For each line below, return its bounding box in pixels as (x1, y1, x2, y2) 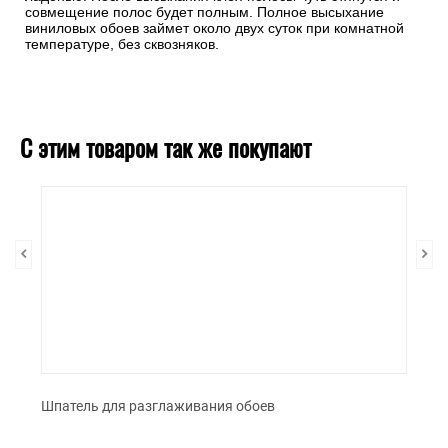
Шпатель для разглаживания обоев (41, 398, 275, 415)
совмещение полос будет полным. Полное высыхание (25, 4, 384, 21)
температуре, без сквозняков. (25, 36, 219, 53)
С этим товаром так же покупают (20, 129, 311, 166)
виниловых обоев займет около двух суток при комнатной (25, 20, 404, 37)
